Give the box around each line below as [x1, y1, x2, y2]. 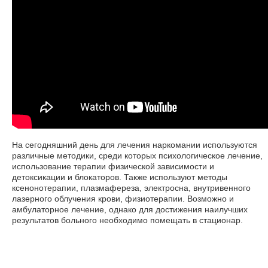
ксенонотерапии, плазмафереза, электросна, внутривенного [12, 183, 251, 193]
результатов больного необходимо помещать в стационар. [12, 215, 243, 225]
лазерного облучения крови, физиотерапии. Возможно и [12, 194, 234, 203]
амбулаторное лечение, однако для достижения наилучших [12, 205, 248, 214]
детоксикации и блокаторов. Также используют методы [12, 172, 227, 182]
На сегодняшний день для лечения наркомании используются [12, 140, 257, 150]
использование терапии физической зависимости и [12, 162, 214, 171]
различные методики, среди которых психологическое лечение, [12, 151, 263, 160]
